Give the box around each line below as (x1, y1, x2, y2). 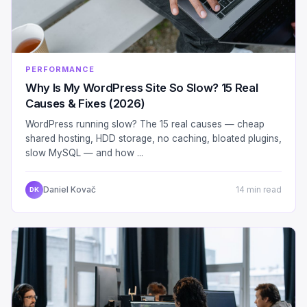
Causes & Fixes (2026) (25, 96, 145, 110)
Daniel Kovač (43, 184, 96, 195)
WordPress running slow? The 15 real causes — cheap (25, 118, 265, 130)
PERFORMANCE (25, 64, 95, 74)
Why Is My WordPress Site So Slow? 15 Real (25, 80, 258, 95)
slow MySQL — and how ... (25, 147, 143, 158)
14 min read (236, 184, 282, 195)
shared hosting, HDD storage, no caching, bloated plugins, (25, 132, 282, 144)
